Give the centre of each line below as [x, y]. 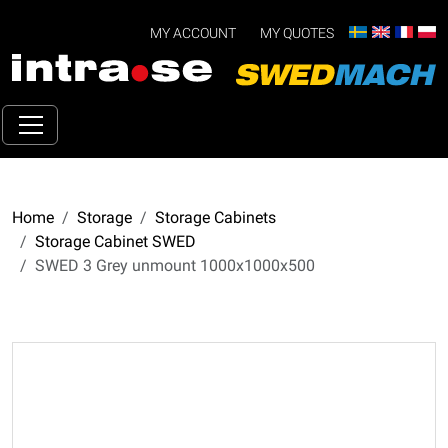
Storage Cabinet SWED [115, 242]
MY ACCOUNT [193, 33]
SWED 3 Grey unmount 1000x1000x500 [175, 266]
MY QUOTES [297, 33]
